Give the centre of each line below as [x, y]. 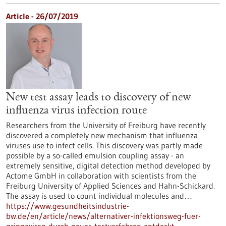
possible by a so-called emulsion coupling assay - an [95, 155]
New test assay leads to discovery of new [98, 98]
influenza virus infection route [76, 111]
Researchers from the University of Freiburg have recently [106, 125]
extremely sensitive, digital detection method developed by [108, 165]
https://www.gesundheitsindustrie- [68, 206]
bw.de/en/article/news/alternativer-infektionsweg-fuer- [103, 216]
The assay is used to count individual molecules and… [99, 196]
